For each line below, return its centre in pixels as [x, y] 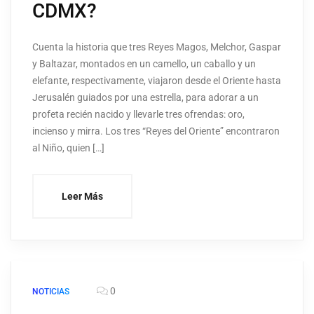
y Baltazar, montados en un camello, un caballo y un [144, 64]
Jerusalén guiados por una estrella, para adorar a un [145, 98]
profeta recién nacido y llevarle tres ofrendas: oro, [138, 115]
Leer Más [82, 197]
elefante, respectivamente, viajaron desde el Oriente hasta [157, 81]
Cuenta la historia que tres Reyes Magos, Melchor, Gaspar [157, 47]
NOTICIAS [51, 292]
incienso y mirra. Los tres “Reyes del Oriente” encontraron [156, 131]
